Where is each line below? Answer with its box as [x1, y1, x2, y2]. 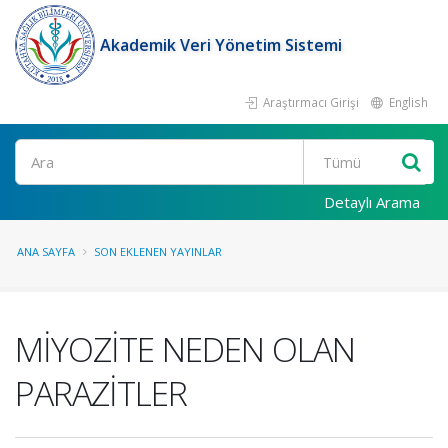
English [386, 94, 428, 110]
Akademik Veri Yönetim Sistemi [100, 34, 342, 56]
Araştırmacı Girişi [260, 94, 359, 110]
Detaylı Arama [324, 192, 420, 212]
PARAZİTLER [15, 370, 187, 416]
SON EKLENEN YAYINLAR [94, 244, 222, 259]
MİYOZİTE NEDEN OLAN [15, 326, 355, 372]
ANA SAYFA [17, 244, 75, 259]
